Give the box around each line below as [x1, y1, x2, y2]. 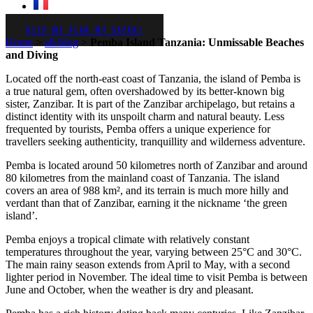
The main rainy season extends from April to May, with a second [6, 259, 290, 270]
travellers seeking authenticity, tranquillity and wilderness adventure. [6, 136, 305, 147]
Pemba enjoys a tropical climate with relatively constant [6, 233, 249, 245]
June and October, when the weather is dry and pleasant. [6, 284, 254, 296]
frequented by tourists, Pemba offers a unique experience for [6, 123, 270, 135]
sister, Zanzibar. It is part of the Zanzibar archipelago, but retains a [6, 98, 295, 110]
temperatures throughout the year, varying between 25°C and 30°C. [6, 246, 302, 258]
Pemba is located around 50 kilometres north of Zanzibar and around [6, 159, 307, 171]
